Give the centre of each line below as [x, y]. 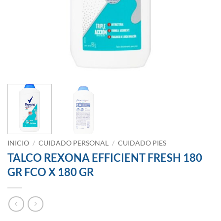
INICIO [18, 143]
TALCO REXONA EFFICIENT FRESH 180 [105, 158]
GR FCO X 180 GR [51, 172]
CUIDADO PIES [142, 143]
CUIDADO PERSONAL [74, 143]
